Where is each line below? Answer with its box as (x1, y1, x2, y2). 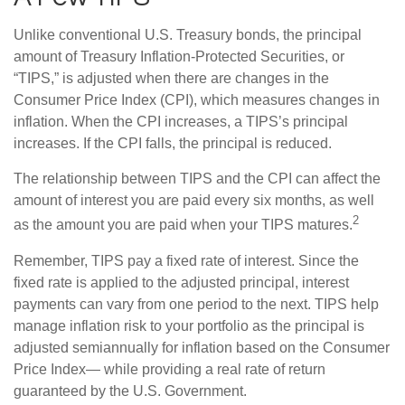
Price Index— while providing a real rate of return (14, 361, 325, 377)
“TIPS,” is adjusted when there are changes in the (14, 71, 329, 87)
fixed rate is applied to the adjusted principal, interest (14, 274, 349, 290)
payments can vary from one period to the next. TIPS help (14, 296, 379, 312)
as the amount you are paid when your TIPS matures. (14, 217, 353, 233)
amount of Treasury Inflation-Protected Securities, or (14, 49, 344, 65)
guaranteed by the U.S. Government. (14, 382, 247, 399)
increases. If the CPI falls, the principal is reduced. (14, 136, 332, 152)
